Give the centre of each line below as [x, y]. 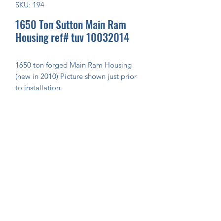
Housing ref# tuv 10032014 [72, 37]
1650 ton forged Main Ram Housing [74, 65]
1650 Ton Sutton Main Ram [71, 24]
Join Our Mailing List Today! [80, 172]
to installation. [39, 88]
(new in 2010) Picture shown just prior [76, 76]
